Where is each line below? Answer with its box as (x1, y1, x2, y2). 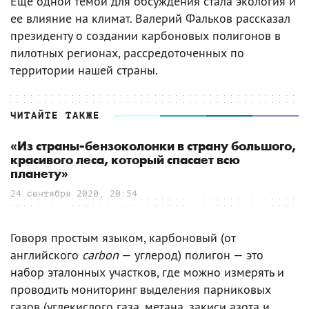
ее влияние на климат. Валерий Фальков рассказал (10, 10, 290, 26)
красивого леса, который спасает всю (10, 152, 240, 168)
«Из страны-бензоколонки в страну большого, (10, 139, 296, 154)
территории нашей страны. (10, 61, 158, 78)
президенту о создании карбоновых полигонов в (10, 27, 281, 43)
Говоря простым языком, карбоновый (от (10, 229, 235, 246)
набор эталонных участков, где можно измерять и (10, 263, 284, 280)
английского (10, 246, 82, 263)
